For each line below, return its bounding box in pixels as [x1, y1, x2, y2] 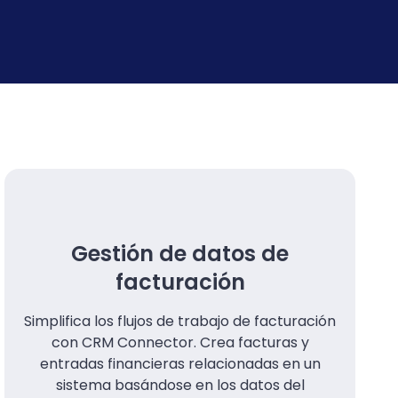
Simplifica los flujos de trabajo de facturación [24, 310, 337, 331]
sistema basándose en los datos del [55, 374, 305, 395]
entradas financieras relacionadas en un [39, 353, 321, 374]
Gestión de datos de [71, 238, 290, 268]
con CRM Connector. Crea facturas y [51, 331, 309, 353]
